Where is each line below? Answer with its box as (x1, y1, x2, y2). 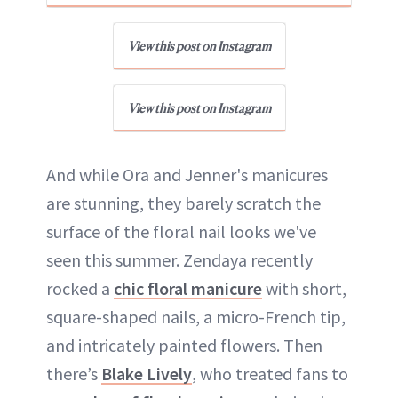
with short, (262, 276, 346, 299)
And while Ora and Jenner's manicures (46, 163, 328, 186)
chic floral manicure (114, 276, 262, 299)
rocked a (46, 276, 114, 299)
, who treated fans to (192, 362, 348, 385)
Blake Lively (101, 362, 192, 385)
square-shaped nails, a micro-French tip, (46, 305, 346, 328)
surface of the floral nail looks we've (46, 219, 316, 243)
